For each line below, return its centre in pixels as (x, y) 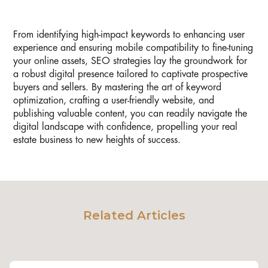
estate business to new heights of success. (97, 140)
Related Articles (134, 215)
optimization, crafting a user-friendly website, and (114, 101)
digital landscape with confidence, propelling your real (125, 127)
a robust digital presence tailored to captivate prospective (130, 74)
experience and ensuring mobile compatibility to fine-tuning (133, 48)
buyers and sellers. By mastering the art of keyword (117, 88)
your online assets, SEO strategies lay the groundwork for (130, 61)
